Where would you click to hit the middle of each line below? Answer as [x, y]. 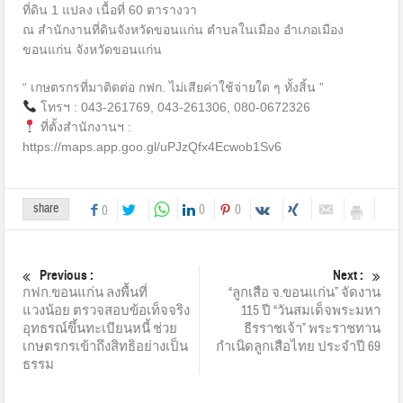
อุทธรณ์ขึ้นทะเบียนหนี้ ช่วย [100, 328]
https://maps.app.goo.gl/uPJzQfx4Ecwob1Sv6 [152, 146]
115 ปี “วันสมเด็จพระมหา [310, 310]
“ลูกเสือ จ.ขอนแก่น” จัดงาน [304, 292]
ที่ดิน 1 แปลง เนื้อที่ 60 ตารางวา [110, 9]
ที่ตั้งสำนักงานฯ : [85, 126]
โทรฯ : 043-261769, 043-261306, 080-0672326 [174, 107]
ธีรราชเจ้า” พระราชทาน [312, 328]
